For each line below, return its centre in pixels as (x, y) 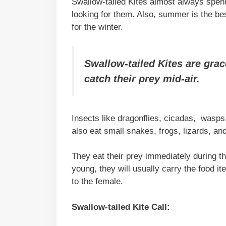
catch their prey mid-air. (142, 79)
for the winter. (99, 27)
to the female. (99, 182)
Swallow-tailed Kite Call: (121, 207)
